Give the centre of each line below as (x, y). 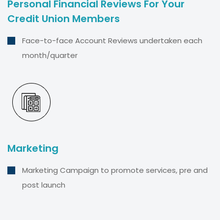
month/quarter (50, 55)
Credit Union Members (64, 18)
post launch (44, 185)
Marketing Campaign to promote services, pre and (115, 170)
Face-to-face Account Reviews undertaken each (112, 40)
